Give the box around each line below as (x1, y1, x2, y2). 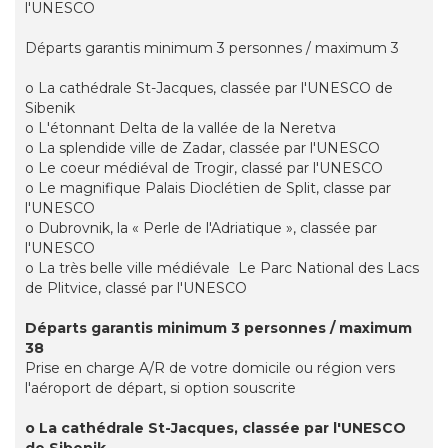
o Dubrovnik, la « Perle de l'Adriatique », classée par (25, 219, 377, 238)
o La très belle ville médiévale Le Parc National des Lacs (25, 259, 419, 278)
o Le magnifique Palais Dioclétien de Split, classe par (25, 179, 391, 198)
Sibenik (25, 99, 75, 118)
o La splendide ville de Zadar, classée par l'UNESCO (25, 139, 380, 158)
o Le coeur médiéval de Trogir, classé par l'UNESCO (25, 159, 383, 178)
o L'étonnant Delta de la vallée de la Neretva (25, 119, 336, 138)
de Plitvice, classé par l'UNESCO (25, 279, 247, 298)
